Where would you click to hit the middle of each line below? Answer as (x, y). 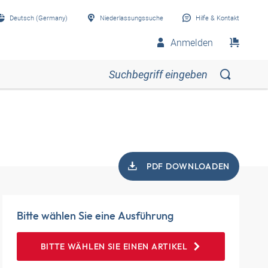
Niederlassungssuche (132, 18)
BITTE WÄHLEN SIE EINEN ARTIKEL (114, 246)
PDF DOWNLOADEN (188, 166)
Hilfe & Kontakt (217, 18)
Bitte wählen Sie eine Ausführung (95, 216)
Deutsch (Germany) (39, 18)
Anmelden (192, 42)
